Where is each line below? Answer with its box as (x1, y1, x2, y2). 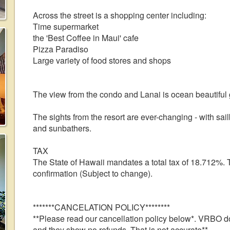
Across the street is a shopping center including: (33, 9, 206, 21)
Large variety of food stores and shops (33, 54, 171, 66)
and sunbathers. (33, 122, 91, 134)
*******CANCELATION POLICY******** (33, 201, 170, 213)
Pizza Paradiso (33, 43, 88, 55)
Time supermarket (33, 21, 99, 32)
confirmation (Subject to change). (33, 167, 152, 179)
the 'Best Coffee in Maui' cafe (33, 32, 139, 44)
